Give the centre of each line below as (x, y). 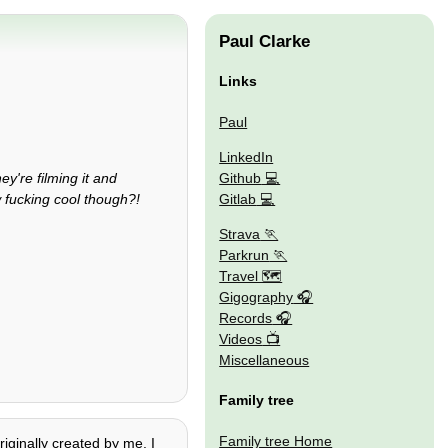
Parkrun (244, 255)
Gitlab (238, 198)
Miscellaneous (264, 360)
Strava (240, 234)
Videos (241, 339)
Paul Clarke (265, 42)
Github (240, 177)
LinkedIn (246, 156)
